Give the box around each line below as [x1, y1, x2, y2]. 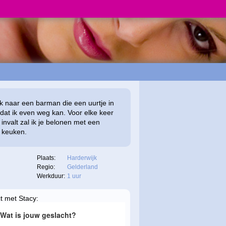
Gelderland [67, 163, 98, 171]
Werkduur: [37, 173, 65, 180]
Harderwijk [67, 154, 97, 161]
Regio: [37, 163, 55, 171]
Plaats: [37, 154, 55, 161]
